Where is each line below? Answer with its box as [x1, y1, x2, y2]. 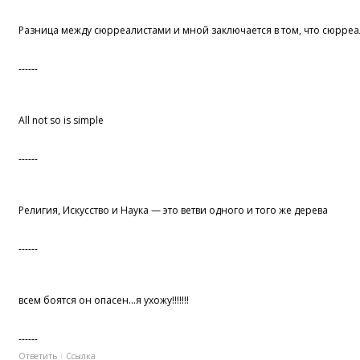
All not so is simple [18, 113, 104, 128]
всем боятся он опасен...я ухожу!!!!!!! [18, 293, 190, 308]
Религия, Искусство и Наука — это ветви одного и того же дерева [18, 203, 329, 218]
